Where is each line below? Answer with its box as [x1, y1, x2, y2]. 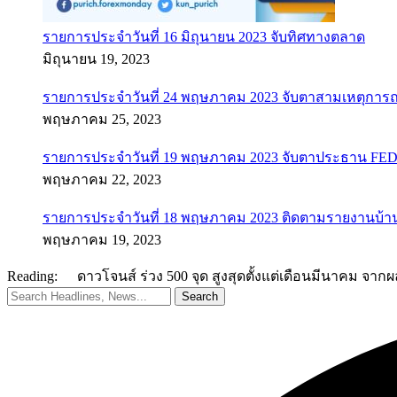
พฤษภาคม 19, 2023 [43, 232, 161, 247]
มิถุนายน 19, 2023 [43, 51, 150, 66]
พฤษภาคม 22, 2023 [43, 172, 161, 187]
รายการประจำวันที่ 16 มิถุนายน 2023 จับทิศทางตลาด [43, 29, 365, 44]
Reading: [7, 269, 58, 284]
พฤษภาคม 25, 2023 [43, 112, 161, 127]
